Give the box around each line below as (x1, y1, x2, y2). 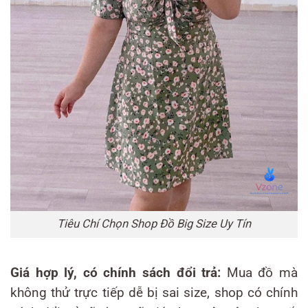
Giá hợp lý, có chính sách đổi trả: (10, 265, 221, 281)
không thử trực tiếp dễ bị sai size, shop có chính (10, 285, 298, 301)
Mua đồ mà (221, 265, 298, 281)
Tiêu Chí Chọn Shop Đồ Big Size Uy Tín (57, 217, 251, 231)
